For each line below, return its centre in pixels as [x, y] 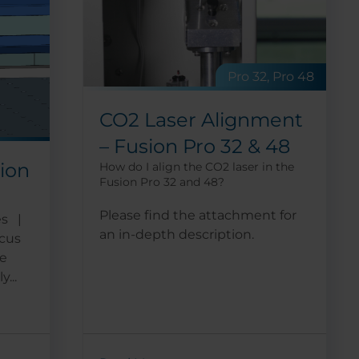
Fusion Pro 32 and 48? [161, 182]
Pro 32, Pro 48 [271, 76]
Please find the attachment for [198, 215]
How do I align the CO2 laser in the [196, 166]
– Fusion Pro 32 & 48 [194, 146]
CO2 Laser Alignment [201, 119]
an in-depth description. [176, 234]
